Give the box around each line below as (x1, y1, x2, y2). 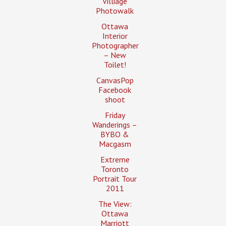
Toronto (101, 163, 129, 174)
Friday (104, 109, 125, 120)
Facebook (98, 84, 132, 95)
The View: (98, 198, 132, 209)
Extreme (100, 154, 130, 164)
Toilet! (103, 59, 126, 70)
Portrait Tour (93, 173, 137, 184)
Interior (102, 30, 128, 41)
